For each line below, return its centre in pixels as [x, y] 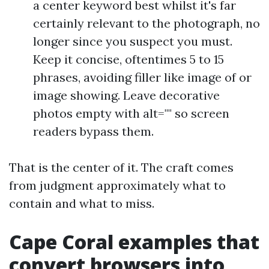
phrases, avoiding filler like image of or [142, 77]
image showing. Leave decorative [126, 95]
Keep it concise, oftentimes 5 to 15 [128, 59]
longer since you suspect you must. [133, 41]
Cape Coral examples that [134, 242]
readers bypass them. [93, 131]
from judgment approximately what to [117, 186]
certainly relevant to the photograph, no [147, 23]
